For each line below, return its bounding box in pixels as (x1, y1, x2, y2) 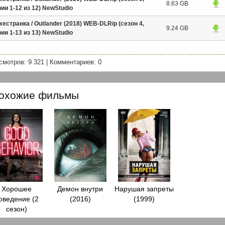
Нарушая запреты (114, 185, 174, 193)
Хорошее (1, 185, 32, 193)
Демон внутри (57, 185, 103, 193)
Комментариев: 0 (50, 58, 101, 66)
